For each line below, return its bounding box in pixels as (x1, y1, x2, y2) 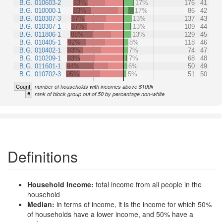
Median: (27, 199, 56, 209)
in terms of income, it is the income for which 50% (56, 199, 212, 209)
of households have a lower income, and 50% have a (27, 209, 193, 219)
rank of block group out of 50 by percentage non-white (35, 90, 165, 98)
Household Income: (27, 179, 96, 189)
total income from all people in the (96, 179, 202, 189)
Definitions (7, 146, 78, 167)
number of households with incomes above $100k (35, 83, 154, 90)
